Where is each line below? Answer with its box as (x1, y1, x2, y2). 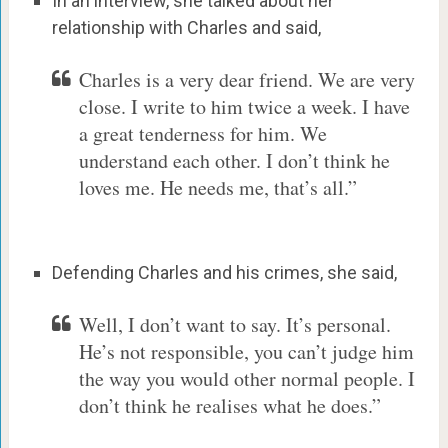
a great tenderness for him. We (78, 120, 327, 148)
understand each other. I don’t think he (78, 147, 390, 175)
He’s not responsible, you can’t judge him (78, 338, 414, 366)
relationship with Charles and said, (51, 17, 321, 39)
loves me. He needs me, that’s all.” (78, 174, 357, 202)
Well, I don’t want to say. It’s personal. (78, 311, 391, 339)
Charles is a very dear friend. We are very (78, 66, 415, 94)
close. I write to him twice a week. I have (78, 93, 410, 121)
